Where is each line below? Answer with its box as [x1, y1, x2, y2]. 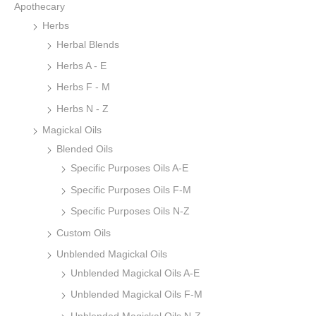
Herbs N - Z [56, 103, 109, 114]
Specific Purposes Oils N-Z [71, 206, 190, 217]
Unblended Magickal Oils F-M [71, 289, 202, 300]
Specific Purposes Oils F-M [71, 184, 191, 195]
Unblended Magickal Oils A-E [71, 267, 200, 279]
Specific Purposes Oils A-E [71, 163, 188, 174]
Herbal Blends [56, 39, 119, 50]
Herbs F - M [56, 82, 110, 93]
